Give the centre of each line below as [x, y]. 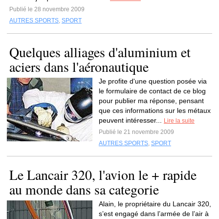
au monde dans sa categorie [84, 189]
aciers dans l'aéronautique [79, 66]
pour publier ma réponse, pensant [151, 101]
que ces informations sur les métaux [155, 110]
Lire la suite [179, 121]
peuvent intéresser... [131, 120]
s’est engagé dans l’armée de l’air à [154, 214]
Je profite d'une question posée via [153, 81]
